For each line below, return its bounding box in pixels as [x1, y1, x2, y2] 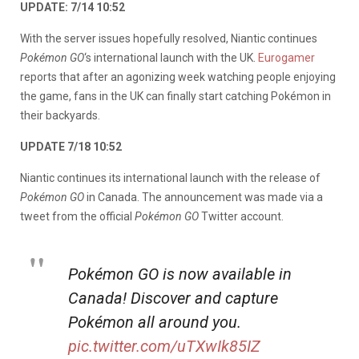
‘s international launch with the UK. [84, 50, 258, 64]
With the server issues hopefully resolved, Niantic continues [20, 31, 317, 45]
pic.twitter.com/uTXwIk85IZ [68, 336, 260, 356]
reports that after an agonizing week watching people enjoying [20, 70, 336, 83]
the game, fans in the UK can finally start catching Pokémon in [20, 89, 331, 103]
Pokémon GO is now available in [68, 264, 292, 284]
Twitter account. [199, 209, 284, 223]
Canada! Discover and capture [68, 288, 278, 308]
